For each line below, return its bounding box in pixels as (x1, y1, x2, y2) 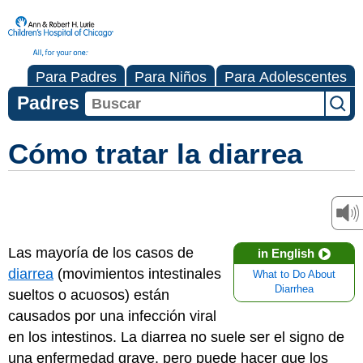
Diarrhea (275, 284, 314, 295)
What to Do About (253, 269, 335, 280)
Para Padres (36, 69, 117, 85)
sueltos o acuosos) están (8, 287, 169, 303)
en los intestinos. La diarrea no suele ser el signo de (8, 329, 344, 345)
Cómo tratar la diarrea (8, 138, 302, 169)
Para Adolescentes (224, 69, 347, 85)
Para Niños (135, 69, 207, 85)
